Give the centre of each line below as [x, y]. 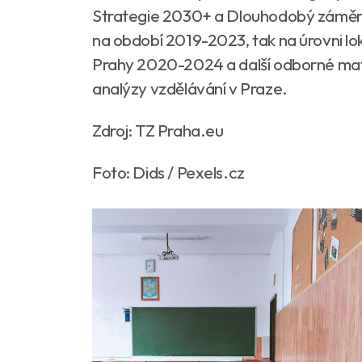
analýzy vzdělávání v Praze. [190, 88]
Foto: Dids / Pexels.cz [168, 172]
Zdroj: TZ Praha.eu [158, 130]
